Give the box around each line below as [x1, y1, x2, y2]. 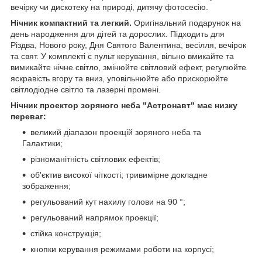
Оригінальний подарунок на [134, 18, 241, 28]
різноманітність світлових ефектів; [30, 154, 160, 164]
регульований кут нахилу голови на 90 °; [30, 197, 185, 207]
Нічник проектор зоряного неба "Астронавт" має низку [11, 101, 237, 111]
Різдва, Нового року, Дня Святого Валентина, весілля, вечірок [11, 40, 246, 50]
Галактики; [22, 139, 63, 149]
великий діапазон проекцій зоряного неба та [30, 127, 201, 137]
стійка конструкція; [30, 229, 101, 239]
